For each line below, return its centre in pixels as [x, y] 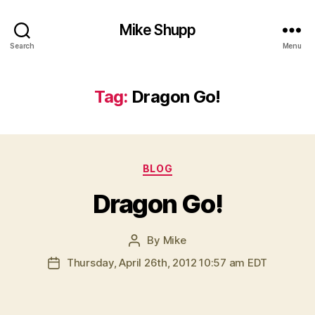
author [150, 256]
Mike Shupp [157, 30]
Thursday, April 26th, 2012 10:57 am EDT [167, 262]
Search [22, 45]
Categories [188, 166]
